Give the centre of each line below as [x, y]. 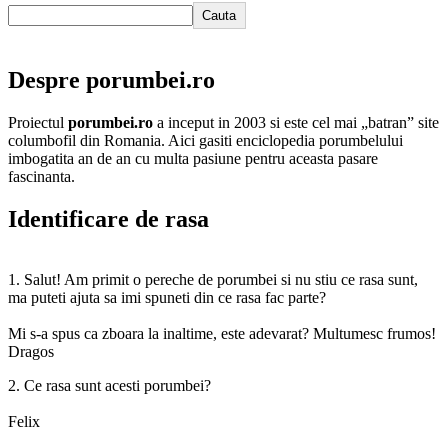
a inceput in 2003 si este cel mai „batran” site [296, 122]
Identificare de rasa [108, 218]
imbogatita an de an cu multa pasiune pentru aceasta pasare [193, 158]
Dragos [31, 351]
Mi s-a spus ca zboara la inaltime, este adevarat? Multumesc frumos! [222, 333]
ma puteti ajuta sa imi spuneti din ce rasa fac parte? [167, 297]
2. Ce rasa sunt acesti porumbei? [109, 385]
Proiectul [38, 122]
